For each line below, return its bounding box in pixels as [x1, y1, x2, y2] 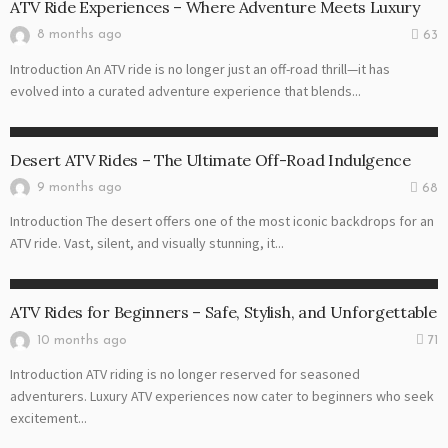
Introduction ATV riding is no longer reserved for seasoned [10, 364, 360, 383]
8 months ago [37, 28, 122, 42]
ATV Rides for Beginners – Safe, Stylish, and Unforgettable [10, 302, 437, 323]
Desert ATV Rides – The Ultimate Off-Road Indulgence [10, 149, 411, 170]
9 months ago [37, 181, 122, 194]
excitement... [10, 408, 87, 427]
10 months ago [37, 333, 127, 347]
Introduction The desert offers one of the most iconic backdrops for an [10, 212, 434, 231]
